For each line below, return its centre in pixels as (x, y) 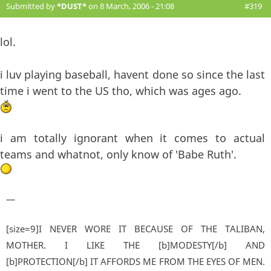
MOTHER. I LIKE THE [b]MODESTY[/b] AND (135, 245)
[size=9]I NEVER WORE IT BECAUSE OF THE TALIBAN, (135, 229)
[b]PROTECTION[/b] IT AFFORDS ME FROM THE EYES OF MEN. (135, 262)
